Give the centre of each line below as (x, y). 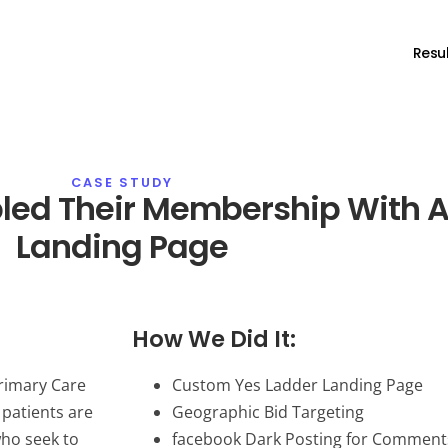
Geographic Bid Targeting (268, 412)
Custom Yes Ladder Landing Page (297, 385)
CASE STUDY (122, 182)
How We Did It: (214, 339)
